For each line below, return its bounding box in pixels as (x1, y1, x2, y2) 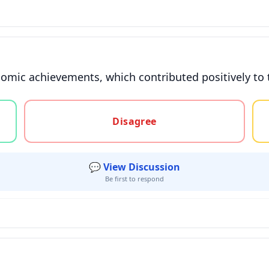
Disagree (112, 115, 157, 128)
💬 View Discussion (89, 160, 180, 174)
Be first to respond (105, 174, 164, 183)
